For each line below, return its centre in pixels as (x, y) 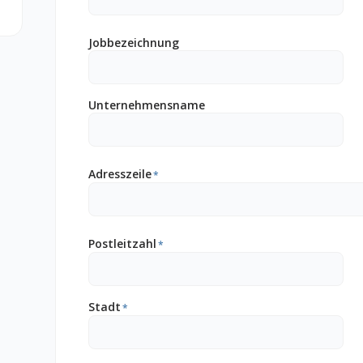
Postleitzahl (122, 243)
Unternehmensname (147, 105)
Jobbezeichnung (134, 43)
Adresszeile (120, 174)
